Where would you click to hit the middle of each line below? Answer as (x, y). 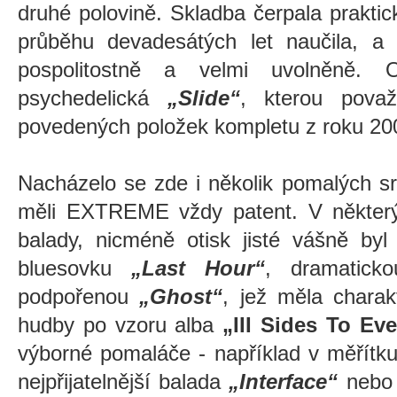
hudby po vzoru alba (121, 325)
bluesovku (74, 268)
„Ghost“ (181, 296)
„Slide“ (203, 98)
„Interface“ (284, 381)
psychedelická (93, 98)
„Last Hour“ (198, 268)
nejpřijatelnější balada (124, 381)
